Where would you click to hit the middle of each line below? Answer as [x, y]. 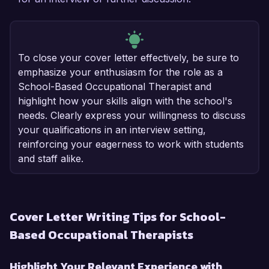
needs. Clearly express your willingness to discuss [132, 116]
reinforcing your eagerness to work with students [131, 144]
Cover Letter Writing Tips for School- [118, 217]
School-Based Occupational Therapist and [115, 87]
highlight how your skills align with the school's [125, 101]
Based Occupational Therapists [101, 235]
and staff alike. [51, 159]
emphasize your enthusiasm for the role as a [120, 72]
